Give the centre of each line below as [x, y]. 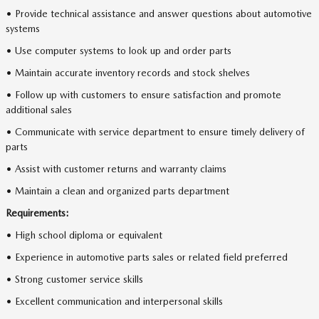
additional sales [39, 110]
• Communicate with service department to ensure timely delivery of [155, 132]
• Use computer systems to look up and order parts [119, 51]
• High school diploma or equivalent [84, 235]
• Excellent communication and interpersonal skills [114, 301]
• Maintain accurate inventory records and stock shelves [128, 73]
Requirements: [37, 213]
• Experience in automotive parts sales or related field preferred [147, 257]
